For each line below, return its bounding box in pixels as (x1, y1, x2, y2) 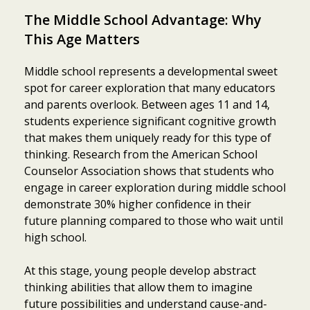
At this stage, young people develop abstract (24, 263, 256, 279)
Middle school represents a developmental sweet (24, 64, 277, 80)
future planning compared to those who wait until (24, 213, 283, 229)
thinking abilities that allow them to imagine (24, 280, 253, 295)
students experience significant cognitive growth (24, 113, 276, 129)
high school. (24, 230, 86, 246)
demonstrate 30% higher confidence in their (24, 197, 251, 212)
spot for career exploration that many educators (24, 80, 275, 96)
